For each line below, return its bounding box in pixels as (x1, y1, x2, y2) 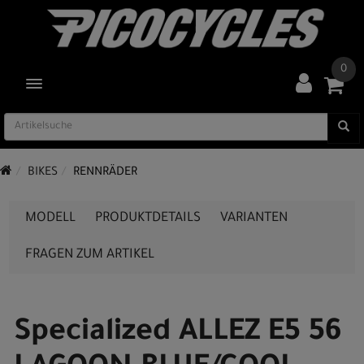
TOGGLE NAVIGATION (32, 78, 132, 89)
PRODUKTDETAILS (95, 211, 201, 226)
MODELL (25, 211, 76, 226)
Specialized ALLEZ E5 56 (14, 318, 342, 350)
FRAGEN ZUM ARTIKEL (25, 248, 154, 262)
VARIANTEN (220, 211, 288, 226)
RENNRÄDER (73, 167, 137, 180)
